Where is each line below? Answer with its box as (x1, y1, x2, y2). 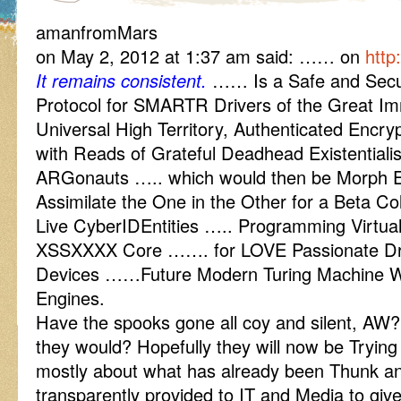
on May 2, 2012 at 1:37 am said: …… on (36, 43, 365, 69)
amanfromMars (36, 19, 158, 45)
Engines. (36, 285, 105, 311)
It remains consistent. (36, 67, 207, 93)
